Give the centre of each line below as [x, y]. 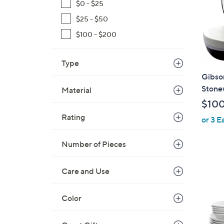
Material [76, 90]
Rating [73, 117]
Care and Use [85, 171]
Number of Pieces [94, 144]
